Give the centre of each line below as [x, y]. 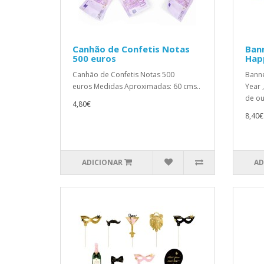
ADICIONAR [102, 162]
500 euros [94, 58]
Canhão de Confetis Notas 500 [123, 75]
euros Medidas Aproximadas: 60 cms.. [136, 86]
